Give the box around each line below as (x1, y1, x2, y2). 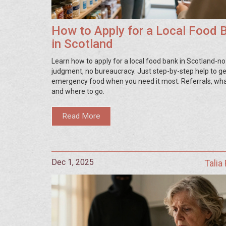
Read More (62, 111, 101, 121)
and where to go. (51, 87, 104, 95)
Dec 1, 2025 (51, 157, 94, 167)
